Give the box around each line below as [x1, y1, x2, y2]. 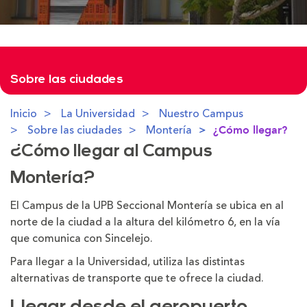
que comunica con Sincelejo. [10, 230, 153, 247]
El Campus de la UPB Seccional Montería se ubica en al [10, 197, 284, 214]
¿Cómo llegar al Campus [10, 143, 212, 161]
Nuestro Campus [159, 106, 243, 122]
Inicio [10, 106, 37, 122]
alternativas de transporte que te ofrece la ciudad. [10, 270, 264, 286]
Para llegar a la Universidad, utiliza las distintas [10, 254, 245, 270]
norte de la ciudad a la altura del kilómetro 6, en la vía [10, 214, 280, 230]
